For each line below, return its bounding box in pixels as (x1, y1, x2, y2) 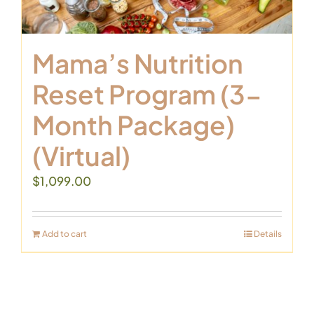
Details (254, 228, 282, 240)
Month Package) (32, 109, 235, 142)
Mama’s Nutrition (32, 47, 243, 80)
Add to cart (42, 228, 87, 240)
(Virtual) (32, 139, 130, 172)
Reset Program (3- (32, 78, 262, 111)
